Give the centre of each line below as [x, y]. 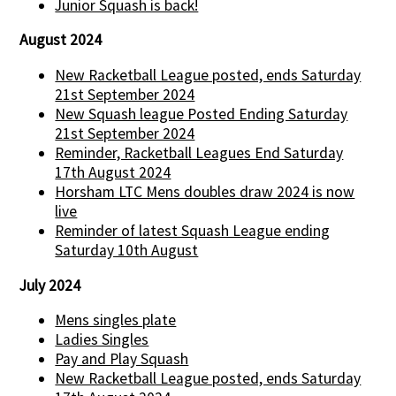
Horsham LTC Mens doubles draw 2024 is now [205, 192]
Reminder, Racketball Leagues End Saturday [199, 153]
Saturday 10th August [127, 251]
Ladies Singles [102, 340]
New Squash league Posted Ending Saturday [202, 114]
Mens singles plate [116, 320]
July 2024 [50, 285]
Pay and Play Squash [122, 359]
